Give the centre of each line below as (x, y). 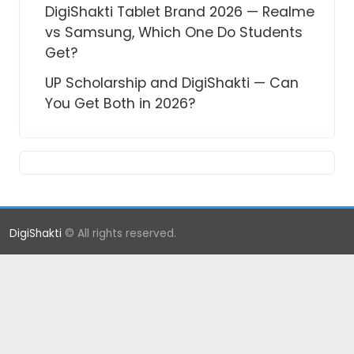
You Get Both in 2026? (120, 103)
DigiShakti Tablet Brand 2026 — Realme (180, 11)
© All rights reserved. (119, 233)
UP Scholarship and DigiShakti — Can (172, 83)
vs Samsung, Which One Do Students (174, 32)
